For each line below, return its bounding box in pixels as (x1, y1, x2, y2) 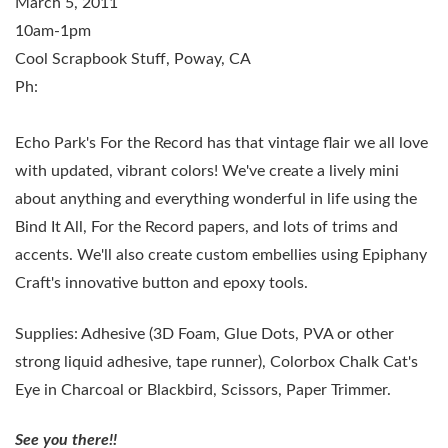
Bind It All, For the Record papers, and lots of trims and (15, 219, 398, 236)
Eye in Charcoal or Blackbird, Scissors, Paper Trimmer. (15, 381, 391, 398)
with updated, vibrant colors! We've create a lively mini (15, 163, 399, 180)
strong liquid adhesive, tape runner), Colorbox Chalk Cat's (15, 353, 418, 370)
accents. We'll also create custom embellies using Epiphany (15, 247, 427, 264)
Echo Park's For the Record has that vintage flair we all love (15, 135, 428, 152)
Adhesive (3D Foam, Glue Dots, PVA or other (81, 325, 394, 342)
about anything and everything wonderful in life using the (15, 191, 417, 208)
